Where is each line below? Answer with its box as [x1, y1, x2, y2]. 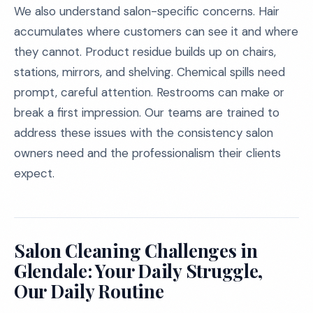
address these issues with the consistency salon [14, 125, 273, 140]
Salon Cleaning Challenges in [14, 238, 258, 263]
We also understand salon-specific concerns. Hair [14, 3, 279, 19]
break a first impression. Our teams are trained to [14, 105, 279, 120]
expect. [14, 166, 54, 181]
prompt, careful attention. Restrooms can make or [14, 85, 284, 100]
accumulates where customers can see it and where [14, 24, 298, 39]
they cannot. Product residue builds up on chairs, [14, 44, 276, 59]
